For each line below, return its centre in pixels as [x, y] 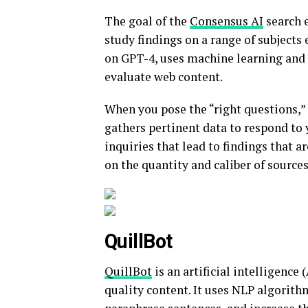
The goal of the [147, 21]
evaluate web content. [164, 77]
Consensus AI [227, 21]
